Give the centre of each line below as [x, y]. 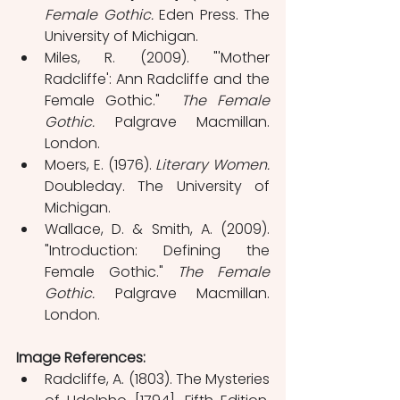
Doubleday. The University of [157, 186]
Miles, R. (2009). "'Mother [157, 57]
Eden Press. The [211, 14]
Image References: [81, 357]
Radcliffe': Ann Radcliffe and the [157, 79]
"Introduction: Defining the [157, 250]
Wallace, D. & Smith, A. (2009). [157, 229]
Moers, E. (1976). [100, 164]
